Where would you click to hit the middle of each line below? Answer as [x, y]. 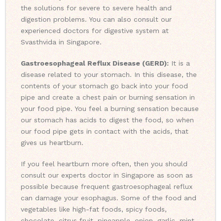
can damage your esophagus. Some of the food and [109, 198]
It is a [179, 63]
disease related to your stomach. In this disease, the [109, 75]
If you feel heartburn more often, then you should [104, 164]
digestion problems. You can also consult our [96, 19]
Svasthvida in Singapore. [61, 42]
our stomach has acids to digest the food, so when [107, 120]
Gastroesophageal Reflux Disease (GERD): [95, 63]
